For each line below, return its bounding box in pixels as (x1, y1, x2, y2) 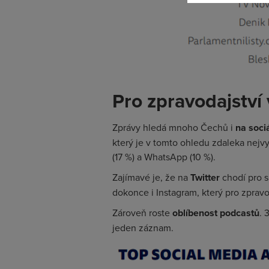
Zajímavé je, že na (112, 171, 190, 184)
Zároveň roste (112, 206, 172, 219)
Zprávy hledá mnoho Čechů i (112, 121, 235, 134)
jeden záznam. (112, 221, 174, 234)
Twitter (190, 171, 222, 184)
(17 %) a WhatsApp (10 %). (112, 150, 216, 163)
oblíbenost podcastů (172, 206, 259, 220)
